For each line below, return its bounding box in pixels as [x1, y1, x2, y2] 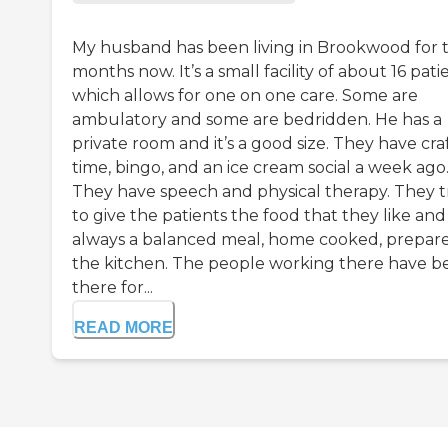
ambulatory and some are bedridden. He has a [72, 110, 442, 130]
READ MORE [74, 319, 173, 337]
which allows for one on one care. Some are [72, 86, 418, 106]
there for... [72, 278, 153, 298]
